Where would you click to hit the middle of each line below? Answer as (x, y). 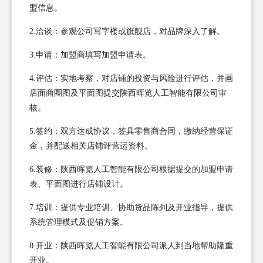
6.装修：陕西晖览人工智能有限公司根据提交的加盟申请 (131, 169)
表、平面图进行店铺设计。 (79, 184)
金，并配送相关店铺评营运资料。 (91, 146)
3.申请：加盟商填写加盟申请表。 (90, 55)
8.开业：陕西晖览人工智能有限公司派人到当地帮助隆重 (131, 245)
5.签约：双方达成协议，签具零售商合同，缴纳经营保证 (131, 131)
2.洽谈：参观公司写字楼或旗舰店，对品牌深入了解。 (127, 31)
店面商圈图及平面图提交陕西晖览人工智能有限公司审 (128, 93)
